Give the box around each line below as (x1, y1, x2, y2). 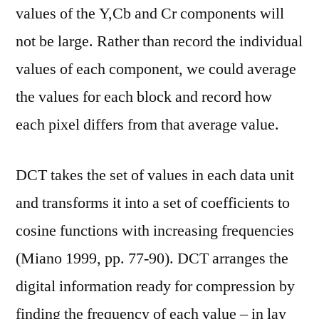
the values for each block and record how (16, 87, 272, 107)
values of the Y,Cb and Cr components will (16, 4, 284, 23)
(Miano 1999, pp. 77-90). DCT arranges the (16, 249, 288, 268)
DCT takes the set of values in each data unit (16, 165, 294, 185)
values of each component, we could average (16, 59, 296, 79)
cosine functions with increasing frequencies (16, 221, 294, 241)
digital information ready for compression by (16, 276, 295, 296)
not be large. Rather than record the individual (16, 31, 303, 51)
